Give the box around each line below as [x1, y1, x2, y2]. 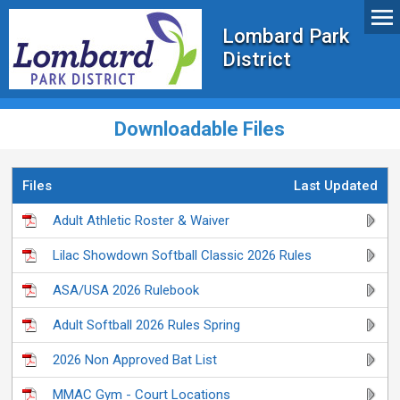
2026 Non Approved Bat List [53, 352, 218, 368]
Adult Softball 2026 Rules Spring [53, 317, 241, 333]
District [222, 46, 292, 71]
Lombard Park [222, 23, 350, 47]
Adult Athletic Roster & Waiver [53, 212, 230, 229]
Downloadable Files [114, 118, 286, 140]
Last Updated [293, 178, 378, 194]
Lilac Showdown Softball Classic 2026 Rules [53, 247, 312, 263]
